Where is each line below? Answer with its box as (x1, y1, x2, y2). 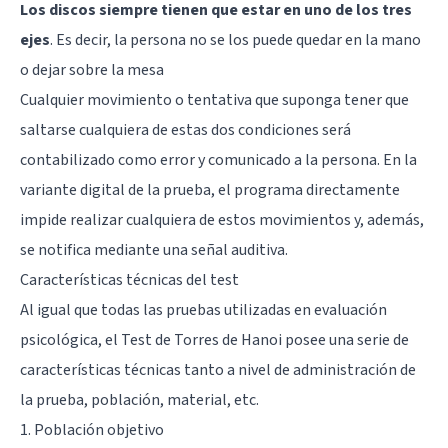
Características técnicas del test (20, 268, 239, 291)
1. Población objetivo (20, 418, 164, 441)
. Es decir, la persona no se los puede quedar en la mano (50, 28, 421, 51)
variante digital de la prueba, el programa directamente (20, 178, 400, 201)
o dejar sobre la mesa (20, 58, 164, 81)
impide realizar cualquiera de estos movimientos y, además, (20, 208, 424, 231)
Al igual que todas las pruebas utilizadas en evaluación (20, 298, 387, 321)
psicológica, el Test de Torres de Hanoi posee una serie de (20, 328, 409, 351)
